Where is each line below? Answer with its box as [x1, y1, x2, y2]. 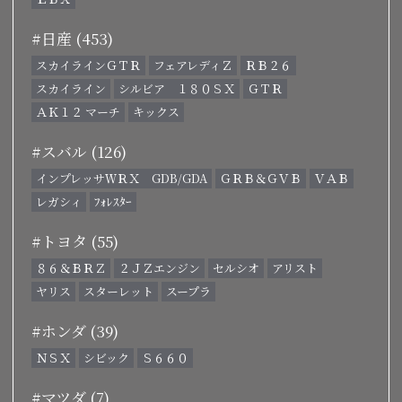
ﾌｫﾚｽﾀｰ [94, 192, 132, 210]
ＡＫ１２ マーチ [36, 102, 120, 120]
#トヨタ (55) [31, 229, 118, 252]
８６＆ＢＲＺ [36, 258, 106, 276]
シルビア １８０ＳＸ [118, 79, 235, 97]
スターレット [83, 282, 153, 300]
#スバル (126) [31, 139, 127, 162]
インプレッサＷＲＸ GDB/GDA [36, 169, 207, 187]
